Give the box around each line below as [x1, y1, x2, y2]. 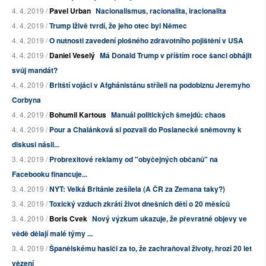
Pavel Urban [49, 5, 91, 17]
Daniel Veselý [49, 50, 95, 61]
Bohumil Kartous [49, 109, 106, 121]
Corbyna [12, 94, 41, 106]
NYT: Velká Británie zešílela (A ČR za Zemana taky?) [49, 183, 225, 195]
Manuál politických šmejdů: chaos [111, 109, 226, 121]
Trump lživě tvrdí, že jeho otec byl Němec [49, 20, 187, 31]
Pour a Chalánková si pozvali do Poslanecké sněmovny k [49, 124, 242, 135]
